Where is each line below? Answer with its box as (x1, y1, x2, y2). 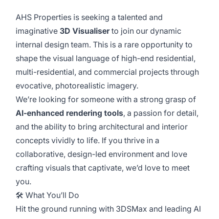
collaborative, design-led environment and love (16, 149, 187, 159)
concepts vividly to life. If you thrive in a (16, 135, 159, 145)
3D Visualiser (60, 26, 109, 36)
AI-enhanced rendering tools (16, 108, 123, 118)
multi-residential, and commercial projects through (16, 67, 199, 77)
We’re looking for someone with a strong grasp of (16, 94, 196, 104)
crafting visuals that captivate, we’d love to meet (16, 163, 190, 173)
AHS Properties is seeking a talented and (16, 12, 163, 22)
